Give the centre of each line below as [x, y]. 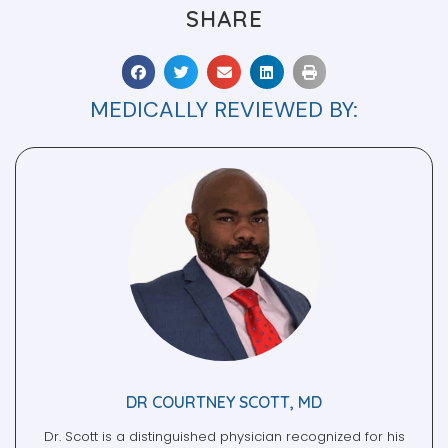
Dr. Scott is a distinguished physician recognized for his [224, 406]
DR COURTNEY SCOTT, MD [224, 371]
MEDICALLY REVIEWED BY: [224, 79]
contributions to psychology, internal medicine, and [224, 434]
